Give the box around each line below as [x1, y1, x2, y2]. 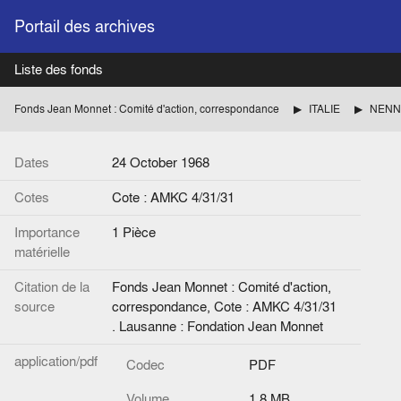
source [14, 297, 55, 316]
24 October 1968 [112, 153, 209, 172]
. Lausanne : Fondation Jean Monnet [112, 317, 323, 336]
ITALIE [309, 101, 340, 116]
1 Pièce [112, 223, 156, 242]
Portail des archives [14, 15, 155, 38]
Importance [14, 223, 80, 242]
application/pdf [14, 352, 98, 371]
